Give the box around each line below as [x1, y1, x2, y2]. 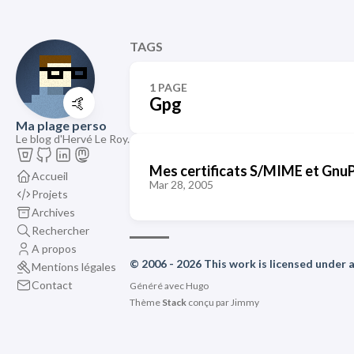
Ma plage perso [16, 118, 107, 133]
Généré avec [130, 280, 186, 292]
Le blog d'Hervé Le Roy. [16, 132, 130, 145]
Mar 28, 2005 [149, 178, 213, 191]
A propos [32, 241, 77, 255]
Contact [32, 277, 73, 292]
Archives [32, 205, 75, 219]
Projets [32, 186, 68, 201]
